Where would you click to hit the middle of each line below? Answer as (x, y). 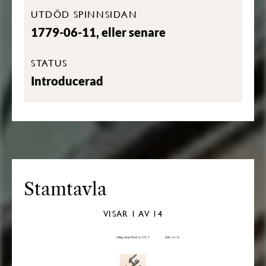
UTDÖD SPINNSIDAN (84, 14)
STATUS (49, 63)
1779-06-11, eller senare (98, 32)
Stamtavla (65, 189)
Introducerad (67, 81)
